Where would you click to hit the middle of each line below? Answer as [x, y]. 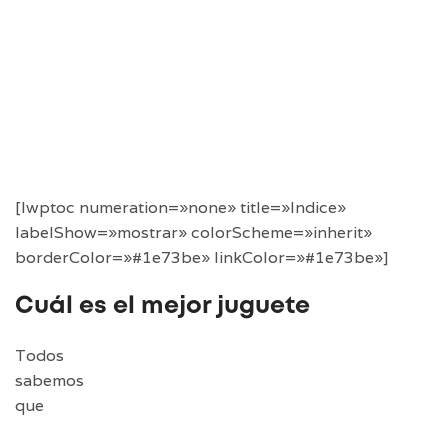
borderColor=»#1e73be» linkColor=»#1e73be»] [202, 258]
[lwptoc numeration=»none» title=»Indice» [180, 208]
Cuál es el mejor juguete [162, 307]
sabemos [49, 381]
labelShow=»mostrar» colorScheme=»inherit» [193, 233]
